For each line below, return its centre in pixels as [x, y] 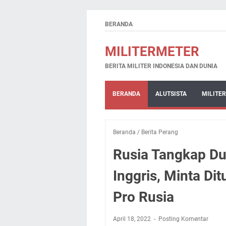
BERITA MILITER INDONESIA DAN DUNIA [161, 66]
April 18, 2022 [133, 219]
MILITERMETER [152, 51]
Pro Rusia [144, 197]
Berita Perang [160, 132]
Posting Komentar [183, 219]
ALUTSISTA [171, 94]
